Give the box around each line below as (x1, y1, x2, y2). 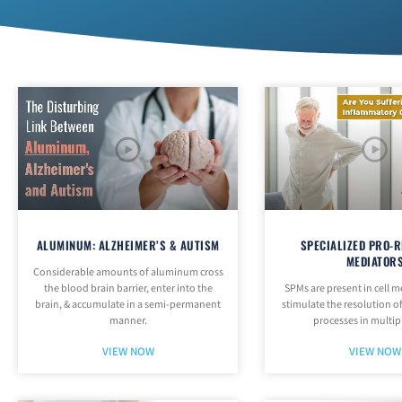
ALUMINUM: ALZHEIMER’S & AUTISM (36, 236, 220, 255)
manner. (109, 314, 147, 328)
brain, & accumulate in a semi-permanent (35, 298, 222, 312)
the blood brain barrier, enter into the (43, 282, 213, 296)
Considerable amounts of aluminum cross (32, 266, 223, 280)
